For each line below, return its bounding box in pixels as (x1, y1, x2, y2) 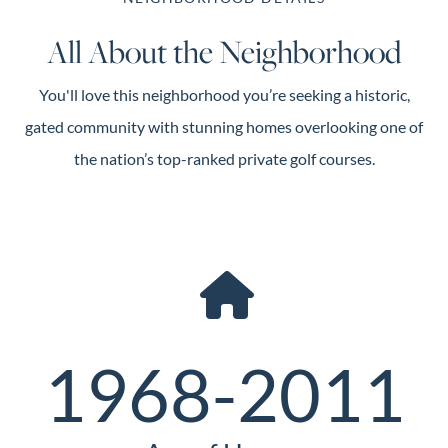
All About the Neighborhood (47, 30, 401, 72)
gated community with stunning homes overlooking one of (25, 117, 423, 136)
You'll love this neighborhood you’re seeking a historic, (38, 85, 410, 104)
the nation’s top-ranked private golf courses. (73, 149, 375, 168)
